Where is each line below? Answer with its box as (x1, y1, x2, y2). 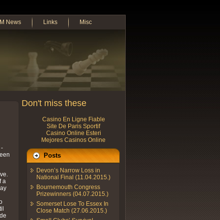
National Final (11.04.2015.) (36, 173, 110, 181)
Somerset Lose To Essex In (36, 200, 109, 207)
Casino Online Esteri (46, 129, 101, 137)
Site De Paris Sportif (47, 122, 100, 130)
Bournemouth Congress (36, 183, 100, 191)
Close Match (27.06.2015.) (36, 207, 107, 214)
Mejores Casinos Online (41, 136, 106, 143)
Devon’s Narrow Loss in (36, 166, 100, 174)
